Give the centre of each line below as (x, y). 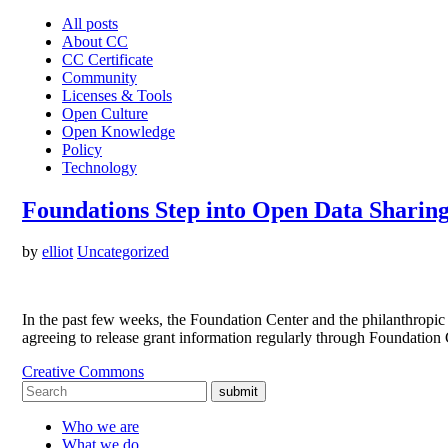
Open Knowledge (118, 131)
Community (99, 77)
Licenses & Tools (117, 95)
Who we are (100, 427)
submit (238, 392)
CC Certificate (107, 59)
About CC (95, 41)
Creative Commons (83, 372)
